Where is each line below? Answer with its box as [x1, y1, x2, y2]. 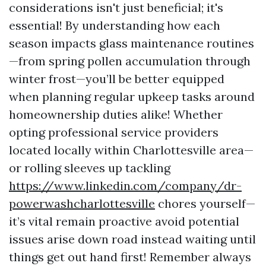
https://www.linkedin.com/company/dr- [9, 178, 242, 193]
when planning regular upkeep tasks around [9, 88, 255, 104]
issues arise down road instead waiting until [9, 231, 256, 246]
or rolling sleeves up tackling [9, 160, 170, 175]
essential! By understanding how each [9, 17, 220, 33]
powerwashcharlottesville [9, 195, 155, 211]
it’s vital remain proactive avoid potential [9, 213, 239, 229]
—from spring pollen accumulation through [9, 53, 251, 68]
